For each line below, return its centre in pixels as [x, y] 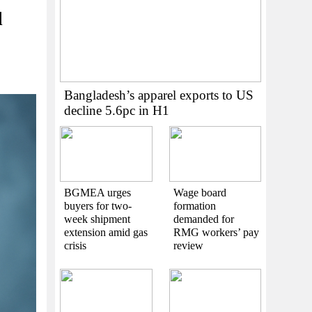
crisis [75, 245]
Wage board [200, 192]
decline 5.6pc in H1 [117, 110]
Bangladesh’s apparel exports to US [159, 95]
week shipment [97, 219]
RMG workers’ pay [216, 232]
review [188, 245]
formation [194, 205]
